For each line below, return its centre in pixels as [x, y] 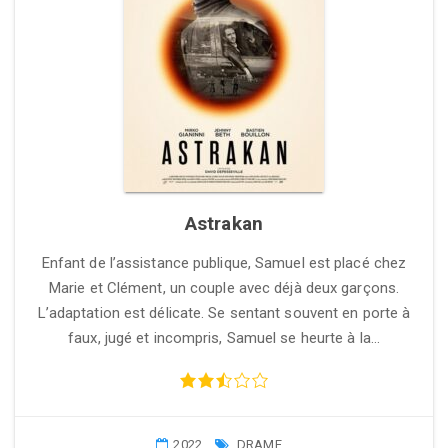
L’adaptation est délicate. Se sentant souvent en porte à [224, 313]
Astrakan [224, 223]
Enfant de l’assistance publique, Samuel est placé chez [224, 263]
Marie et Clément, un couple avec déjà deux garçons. [224, 288]
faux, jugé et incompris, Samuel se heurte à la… [224, 338]
